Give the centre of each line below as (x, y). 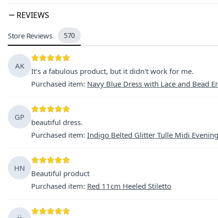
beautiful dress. (57, 122)
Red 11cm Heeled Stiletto (129, 186)
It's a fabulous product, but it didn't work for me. (112, 71)
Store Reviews (30, 36)
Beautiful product (60, 173)
